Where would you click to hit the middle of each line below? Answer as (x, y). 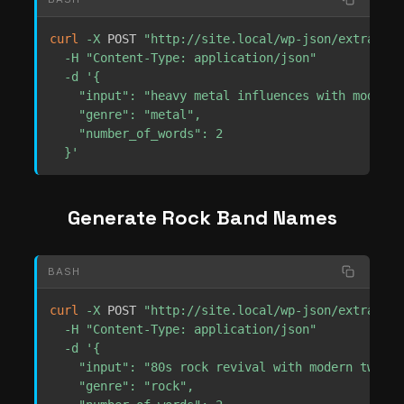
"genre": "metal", (125, 114)
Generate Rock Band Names (202, 217)
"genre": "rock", (122, 386)
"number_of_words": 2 (136, 133)
